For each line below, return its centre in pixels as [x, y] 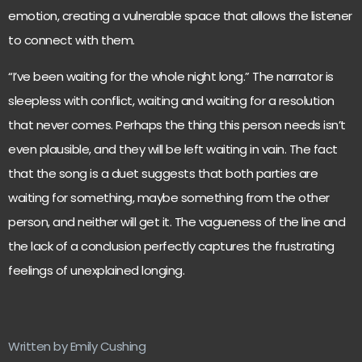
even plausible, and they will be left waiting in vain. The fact [173, 149]
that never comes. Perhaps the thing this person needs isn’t [177, 124]
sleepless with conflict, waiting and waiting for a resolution [171, 100]
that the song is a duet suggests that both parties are [163, 173]
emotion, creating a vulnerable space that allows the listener [180, 16]
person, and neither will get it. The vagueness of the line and [177, 221]
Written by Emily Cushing [77, 346]
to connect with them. [73, 40]
